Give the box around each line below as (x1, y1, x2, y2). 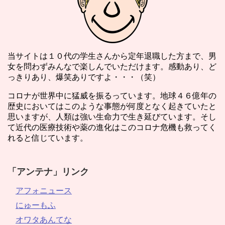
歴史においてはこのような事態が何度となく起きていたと (8, 101, 216, 110)
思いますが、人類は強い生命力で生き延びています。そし (8, 112, 216, 121)
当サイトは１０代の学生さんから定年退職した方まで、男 (8, 51, 216, 60)
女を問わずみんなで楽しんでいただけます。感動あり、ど (8, 62, 216, 71)
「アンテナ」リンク (8, 166, 89, 177)
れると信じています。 (8, 133, 88, 142)
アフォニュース (16, 186, 72, 195)
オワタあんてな (16, 215, 72, 224)
